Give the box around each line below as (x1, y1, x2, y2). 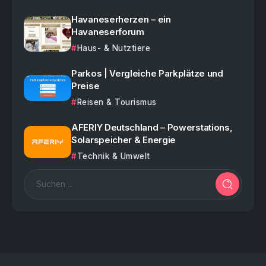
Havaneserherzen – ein (71, 13, 171, 25)
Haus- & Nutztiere (77, 43, 150, 53)
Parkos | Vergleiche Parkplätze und (71, 67, 223, 79)
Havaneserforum (71, 26, 144, 37)
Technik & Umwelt (77, 151, 150, 161)
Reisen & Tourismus (77, 97, 157, 107)
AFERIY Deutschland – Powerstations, (71, 121, 233, 133)
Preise (71, 80, 100, 91)
